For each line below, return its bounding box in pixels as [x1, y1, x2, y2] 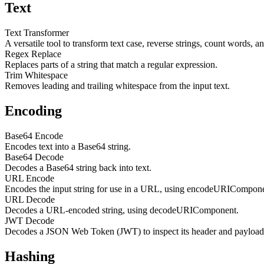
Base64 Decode [5, 151, 64, 162]
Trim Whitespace [5, 70, 68, 81]
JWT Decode [5, 215, 54, 226]
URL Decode [5, 194, 55, 204]
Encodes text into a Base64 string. [5, 141, 131, 151]
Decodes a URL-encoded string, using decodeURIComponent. [5, 204, 239, 215]
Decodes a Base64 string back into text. [5, 162, 151, 173]
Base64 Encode [5, 130, 63, 141]
